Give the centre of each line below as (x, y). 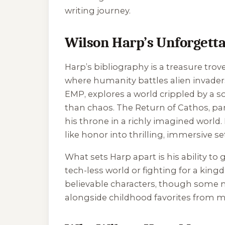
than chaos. (91, 107)
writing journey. (98, 11)
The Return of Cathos (162, 107)
